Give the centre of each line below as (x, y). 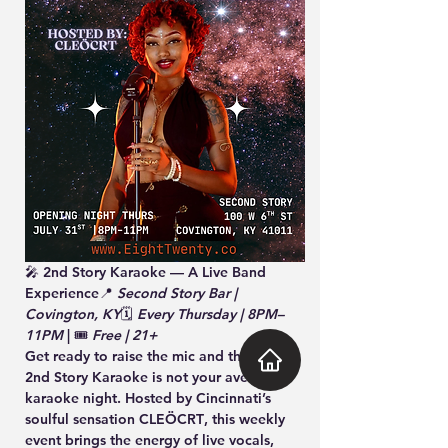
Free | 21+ (124, 335)
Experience (62, 293)
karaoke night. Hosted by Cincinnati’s (150, 398)
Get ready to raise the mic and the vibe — (164, 356)
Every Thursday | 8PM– (210, 314)
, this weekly (246, 419)
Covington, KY (73, 314)
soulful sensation (82, 419)
